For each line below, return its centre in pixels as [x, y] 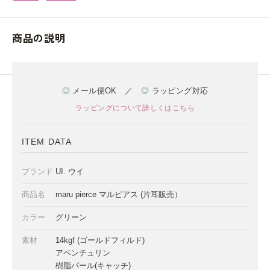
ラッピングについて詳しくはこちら [135, 108]
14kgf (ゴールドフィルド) [100, 240]
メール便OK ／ [105, 91]
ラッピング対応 [179, 91]
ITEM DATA [47, 142]
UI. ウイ [70, 172]
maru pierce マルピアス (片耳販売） [119, 195]
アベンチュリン [83, 253]
